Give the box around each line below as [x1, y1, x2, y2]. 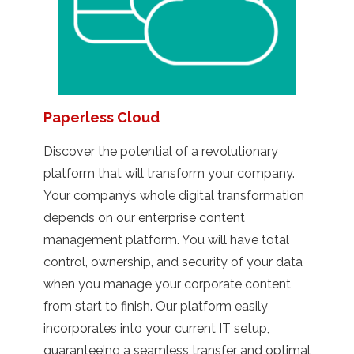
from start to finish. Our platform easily [43, 298, 268, 314]
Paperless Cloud [43, 108, 160, 126]
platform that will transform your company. [43, 165, 295, 181]
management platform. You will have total [43, 232, 289, 247]
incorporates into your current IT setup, [43, 320, 269, 336]
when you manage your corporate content [43, 276, 291, 292]
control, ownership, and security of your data [43, 254, 303, 269]
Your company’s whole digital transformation [43, 187, 304, 203]
